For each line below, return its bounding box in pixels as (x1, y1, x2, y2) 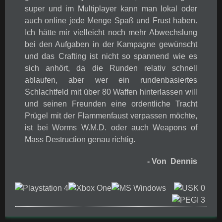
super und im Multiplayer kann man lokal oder (25, 4, 197, 13)
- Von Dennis (147, 157, 197, 166)
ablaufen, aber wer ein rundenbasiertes (25, 76, 197, 84)
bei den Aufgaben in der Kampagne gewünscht (25, 40, 197, 49)
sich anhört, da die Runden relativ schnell (25, 64, 197, 72)
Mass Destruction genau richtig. (25, 135, 135, 144)
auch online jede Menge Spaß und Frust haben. (25, 16, 197, 25)
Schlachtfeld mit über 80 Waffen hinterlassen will (25, 88, 197, 96)
